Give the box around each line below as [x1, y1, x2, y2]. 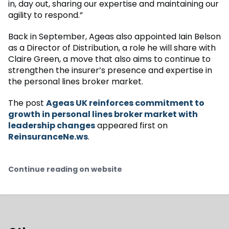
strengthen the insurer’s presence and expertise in [8, 64, 212, 77]
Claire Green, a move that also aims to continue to [8, 53, 211, 65]
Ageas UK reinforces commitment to [46, 97, 204, 109]
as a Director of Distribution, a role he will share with [8, 42, 216, 54]
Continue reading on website [8, 164, 122, 175]
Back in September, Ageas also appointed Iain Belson [8, 31, 221, 43]
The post [8, 97, 46, 109]
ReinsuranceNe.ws [8, 131, 88, 143]
